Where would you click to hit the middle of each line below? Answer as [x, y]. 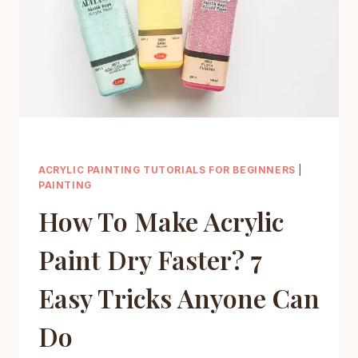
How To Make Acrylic [161, 221]
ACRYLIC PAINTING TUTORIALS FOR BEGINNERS [167, 170]
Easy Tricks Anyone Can [179, 298]
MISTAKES [137, 24]
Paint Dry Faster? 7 [150, 260]
